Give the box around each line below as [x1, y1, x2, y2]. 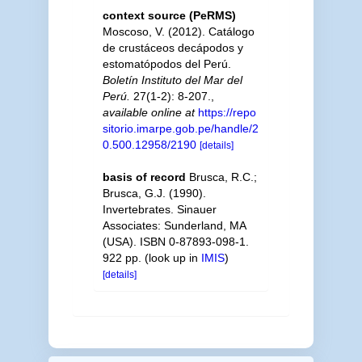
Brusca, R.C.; [188, 170, 257, 183]
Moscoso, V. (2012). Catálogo [102, 24, 255, 38]
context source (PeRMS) [102, 8, 236, 22]
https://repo [197, 105, 256, 119]
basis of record [102, 170, 186, 183]
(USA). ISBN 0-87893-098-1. [102, 234, 249, 248]
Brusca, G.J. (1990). [102, 186, 206, 200]
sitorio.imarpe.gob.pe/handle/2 [102, 121, 259, 135]
